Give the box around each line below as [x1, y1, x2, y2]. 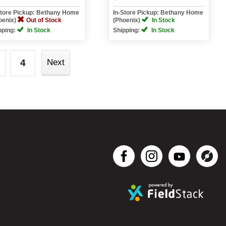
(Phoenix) [112, 17, 142, 24]
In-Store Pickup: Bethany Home [112, 9, 203, 16]
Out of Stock [26, 17, 62, 24]
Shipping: [112, 27, 141, 34]
